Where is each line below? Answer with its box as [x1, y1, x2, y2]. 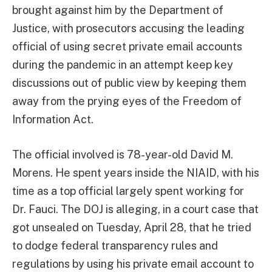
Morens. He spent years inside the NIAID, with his [12, 166, 259, 179]
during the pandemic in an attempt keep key [12, 58, 233, 71]
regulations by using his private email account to [12, 257, 254, 270]
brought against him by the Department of [12, 4, 223, 16]
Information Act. [12, 113, 93, 126]
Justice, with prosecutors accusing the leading [12, 22, 245, 35]
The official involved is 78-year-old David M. [12, 148, 233, 161]
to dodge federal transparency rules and [12, 239, 218, 252]
